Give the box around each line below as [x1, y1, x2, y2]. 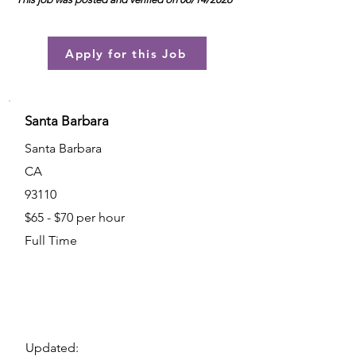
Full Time [25, 233, 77, 248]
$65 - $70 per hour [25, 210, 125, 225]
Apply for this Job [65, 45, 186, 61]
